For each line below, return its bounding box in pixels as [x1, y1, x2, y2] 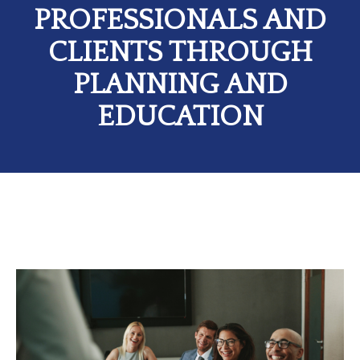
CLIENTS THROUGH [47, 36, 313, 68]
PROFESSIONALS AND [34, 4, 326, 36]
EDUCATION [96, 100, 264, 133]
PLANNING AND [72, 68, 288, 100]
